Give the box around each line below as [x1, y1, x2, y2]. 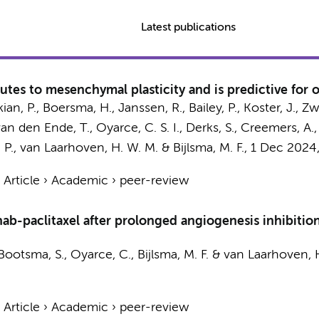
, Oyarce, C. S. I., [89, 122, 186, 135]
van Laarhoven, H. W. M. [19, 142, 158, 155]
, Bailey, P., [182, 102, 244, 115]
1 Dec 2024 [250, 142, 317, 155]
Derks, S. [185, 122, 234, 135]
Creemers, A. [240, 122, 314, 135]
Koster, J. [243, 102, 296, 115]
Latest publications [141, 22, 236, 33]
